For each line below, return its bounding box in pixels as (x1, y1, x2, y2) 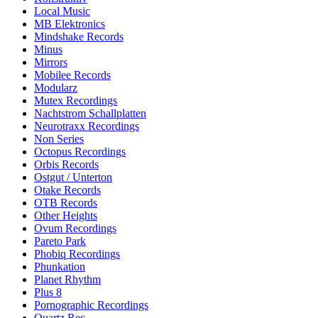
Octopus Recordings (34, 145, 126, 158)
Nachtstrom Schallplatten (34, 106, 146, 119)
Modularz (34, 81, 77, 94)
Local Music (34, 4, 90, 17)
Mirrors (34, 55, 67, 68)
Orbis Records (34, 158, 99, 170)
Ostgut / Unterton (34, 170, 112, 183)
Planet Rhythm (34, 273, 101, 285)
